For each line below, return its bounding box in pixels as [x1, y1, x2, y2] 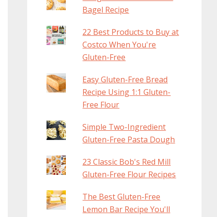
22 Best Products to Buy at [82, 27, 179, 38]
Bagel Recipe [82, 4, 129, 15]
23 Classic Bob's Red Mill [82, 156, 171, 168]
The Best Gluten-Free [82, 191, 161, 202]
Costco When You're [82, 39, 156, 50]
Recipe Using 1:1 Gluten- [82, 87, 171, 98]
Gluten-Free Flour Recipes [82, 169, 176, 180]
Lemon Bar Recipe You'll [82, 204, 170, 215]
